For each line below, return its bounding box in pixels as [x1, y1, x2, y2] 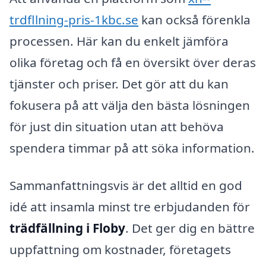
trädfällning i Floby [9, 220, 125, 237]
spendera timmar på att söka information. [9, 139, 255, 156]
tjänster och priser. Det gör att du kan [9, 75, 229, 92]
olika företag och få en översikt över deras [9, 53, 256, 71]
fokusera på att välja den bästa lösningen [9, 96, 250, 113]
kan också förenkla [138, 11, 251, 28]
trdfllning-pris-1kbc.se [9, 11, 138, 28]
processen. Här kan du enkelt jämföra [9, 32, 229, 49]
